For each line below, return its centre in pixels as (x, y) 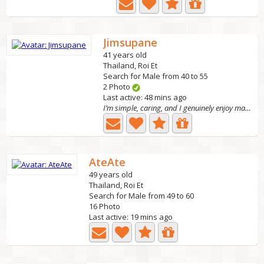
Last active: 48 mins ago (145, 97)
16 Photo (105, 206)
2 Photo (118, 87)
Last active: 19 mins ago (131, 217)
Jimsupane (131, 42)
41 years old (125, 55)
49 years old (111, 174)
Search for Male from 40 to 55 (156, 76)
